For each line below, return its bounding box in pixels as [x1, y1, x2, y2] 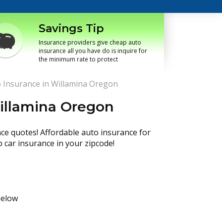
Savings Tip [39, 22, 104, 35]
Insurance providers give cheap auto [39, 38, 141, 47]
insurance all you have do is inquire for [39, 47, 147, 55]
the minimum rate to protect [39, 55, 118, 63]
